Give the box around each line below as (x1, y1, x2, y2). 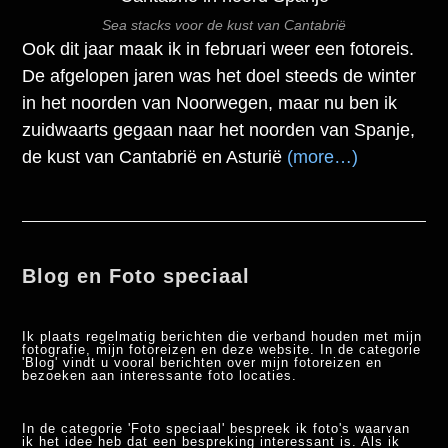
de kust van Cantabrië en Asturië (22, 147, 288, 168)
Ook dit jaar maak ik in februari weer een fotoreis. (22, 39, 415, 60)
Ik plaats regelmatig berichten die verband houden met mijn (22, 329, 423, 345)
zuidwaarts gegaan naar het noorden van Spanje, (22, 120, 416, 141)
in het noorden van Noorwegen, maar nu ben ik (22, 93, 398, 114)
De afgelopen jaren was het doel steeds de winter (22, 66, 417, 87)
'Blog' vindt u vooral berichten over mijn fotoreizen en (22, 355, 383, 371)
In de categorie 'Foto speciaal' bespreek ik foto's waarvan (22, 421, 411, 437)
